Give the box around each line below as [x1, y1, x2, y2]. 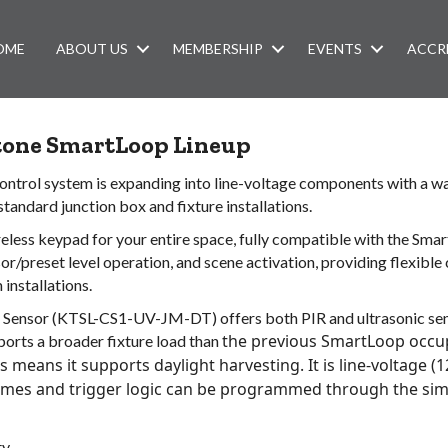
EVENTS [308, 39, 363, 57]
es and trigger [15, 377, 126, 400]
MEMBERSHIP [173, 39, 264, 57]
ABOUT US [56, 39, 129, 57]
